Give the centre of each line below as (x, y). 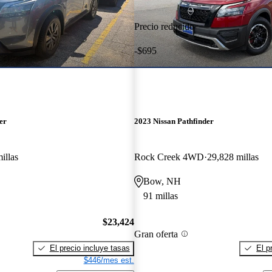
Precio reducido (164, 26)
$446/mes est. (109, 260)
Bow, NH (162, 182)
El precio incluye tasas (90, 248)
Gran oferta (156, 234)
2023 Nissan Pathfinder (174, 121)
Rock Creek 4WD (169, 157)
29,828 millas (233, 157)
